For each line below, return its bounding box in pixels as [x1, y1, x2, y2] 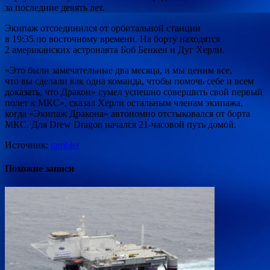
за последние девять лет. [5, 2, 105, 13]
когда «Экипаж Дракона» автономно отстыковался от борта [5, 108, 250, 119]
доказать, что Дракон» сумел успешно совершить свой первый [5, 86, 263, 97]
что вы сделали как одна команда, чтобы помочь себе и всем [5, 75, 254, 86]
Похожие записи [5, 163, 74, 174]
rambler [51, 139, 80, 150]
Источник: [5, 139, 51, 150]
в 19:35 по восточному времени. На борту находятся [5, 33, 220, 44]
